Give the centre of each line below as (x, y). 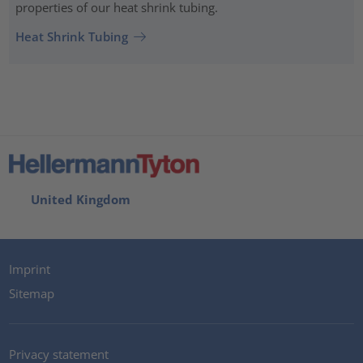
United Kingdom (77, 200)
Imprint (30, 269)
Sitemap (32, 293)
